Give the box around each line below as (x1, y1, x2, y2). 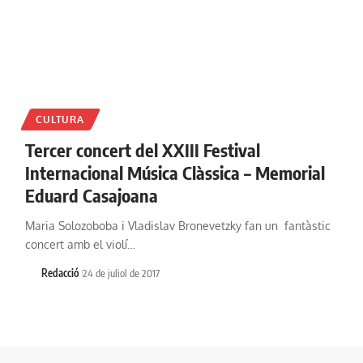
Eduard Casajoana (24, 184, 158, 207)
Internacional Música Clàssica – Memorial (24, 161, 325, 185)
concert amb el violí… (24, 237, 135, 252)
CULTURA (36, 113, 84, 126)
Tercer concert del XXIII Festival (24, 139, 260, 162)
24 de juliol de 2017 (82, 266, 160, 280)
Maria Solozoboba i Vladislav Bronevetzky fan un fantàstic (24, 219, 331, 233)
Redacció (41, 266, 79, 280)
